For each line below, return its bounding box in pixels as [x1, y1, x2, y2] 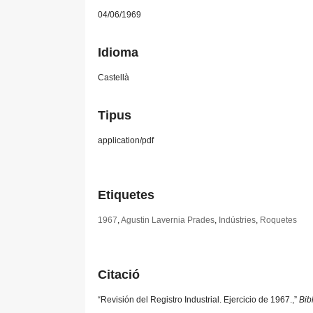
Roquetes [260, 215, 297, 226]
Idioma [98, 45, 138, 60]
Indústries [219, 215, 256, 226]
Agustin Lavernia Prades [121, 215, 214, 226]
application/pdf [98, 136, 154, 146]
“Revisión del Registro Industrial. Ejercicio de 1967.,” [98, 295, 299, 305]
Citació [98, 268, 140, 282]
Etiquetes [98, 188, 154, 203]
